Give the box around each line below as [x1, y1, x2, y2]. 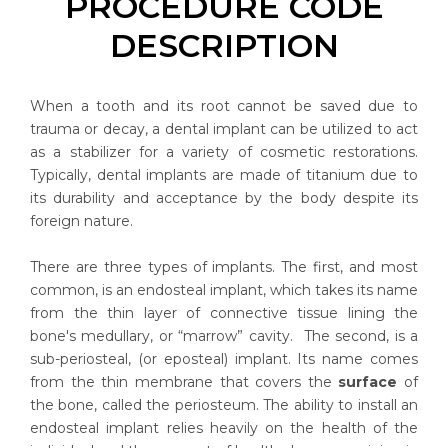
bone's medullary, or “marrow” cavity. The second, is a [30, 327, 418, 345]
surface [338, 373, 398, 391]
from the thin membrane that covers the [30, 373, 339, 391]
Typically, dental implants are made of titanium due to [30, 166, 418, 184]
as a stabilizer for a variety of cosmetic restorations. [30, 143, 418, 161]
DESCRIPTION [109, 26, 339, 65]
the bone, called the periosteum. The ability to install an [30, 396, 418, 414]
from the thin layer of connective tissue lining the [30, 304, 418, 322]
